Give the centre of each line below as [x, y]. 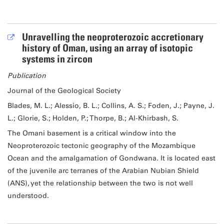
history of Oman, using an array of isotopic [107, 48]
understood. [28, 196]
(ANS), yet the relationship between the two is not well [100, 183]
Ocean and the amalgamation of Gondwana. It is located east [111, 158]
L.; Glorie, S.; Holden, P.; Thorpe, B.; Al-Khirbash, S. [93, 118]
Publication [26, 76]
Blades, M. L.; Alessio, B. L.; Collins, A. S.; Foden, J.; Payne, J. [111, 106]
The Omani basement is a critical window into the [91, 133]
